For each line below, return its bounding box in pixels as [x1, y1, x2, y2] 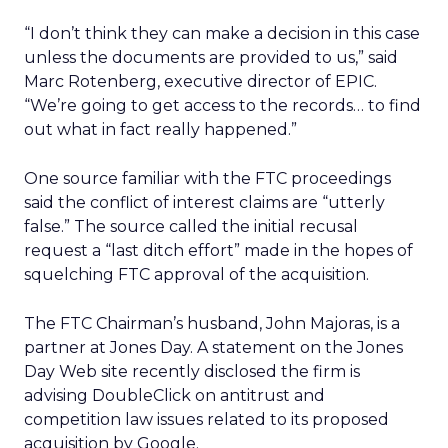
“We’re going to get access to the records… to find [24, 96, 421, 115]
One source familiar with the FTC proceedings [24, 169, 391, 188]
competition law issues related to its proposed [24, 410, 389, 429]
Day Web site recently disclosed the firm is [24, 362, 360, 381]
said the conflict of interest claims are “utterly [24, 193, 385, 212]
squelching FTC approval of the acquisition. [24, 265, 369, 284]
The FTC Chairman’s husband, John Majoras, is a [24, 314, 400, 333]
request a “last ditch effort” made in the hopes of [24, 241, 413, 260]
